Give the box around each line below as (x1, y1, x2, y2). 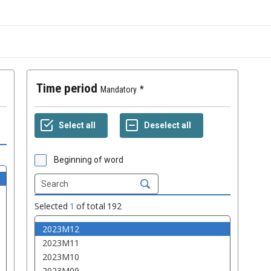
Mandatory (100, 85, 137, 95)
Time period (43, 81, 97, 96)
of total (76, 200, 105, 212)
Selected (34, 200, 68, 212)
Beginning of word (54, 155, 123, 165)
